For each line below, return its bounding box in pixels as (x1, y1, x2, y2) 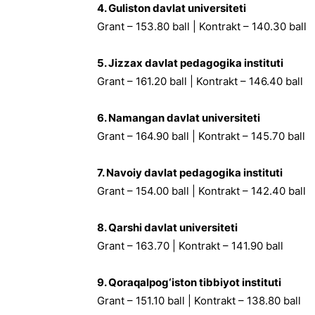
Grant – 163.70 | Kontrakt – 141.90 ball (97, 239, 283, 252)
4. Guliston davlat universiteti (97, 1, 246, 15)
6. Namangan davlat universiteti (97, 111, 260, 124)
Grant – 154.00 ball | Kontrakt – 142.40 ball (97, 184, 306, 198)
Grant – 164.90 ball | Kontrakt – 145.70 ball (97, 129, 305, 143)
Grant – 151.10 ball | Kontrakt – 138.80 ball (97, 294, 301, 307)
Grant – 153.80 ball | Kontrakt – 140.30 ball (97, 20, 307, 33)
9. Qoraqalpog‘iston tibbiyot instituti (97, 276, 281, 289)
